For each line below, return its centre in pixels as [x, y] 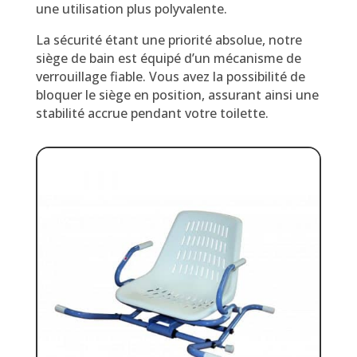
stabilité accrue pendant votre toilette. [152, 113]
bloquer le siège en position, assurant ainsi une [177, 94]
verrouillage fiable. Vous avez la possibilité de [170, 76]
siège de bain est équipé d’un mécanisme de [168, 58]
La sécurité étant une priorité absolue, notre [169, 39]
